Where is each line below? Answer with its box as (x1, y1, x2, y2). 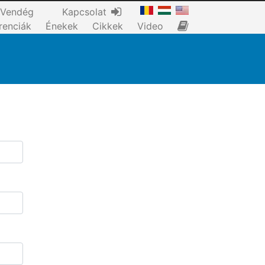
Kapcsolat (62, 6, 106, 18)
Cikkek (92, 20, 123, 32)
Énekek (46, 20, 78, 32)
